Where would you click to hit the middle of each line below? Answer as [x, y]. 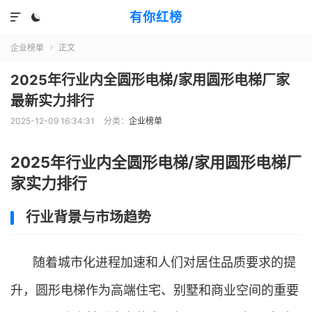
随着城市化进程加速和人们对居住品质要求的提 [164, 262]
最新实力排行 [52, 101]
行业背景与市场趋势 [88, 217]
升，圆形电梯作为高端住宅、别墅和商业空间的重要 [155, 290]
